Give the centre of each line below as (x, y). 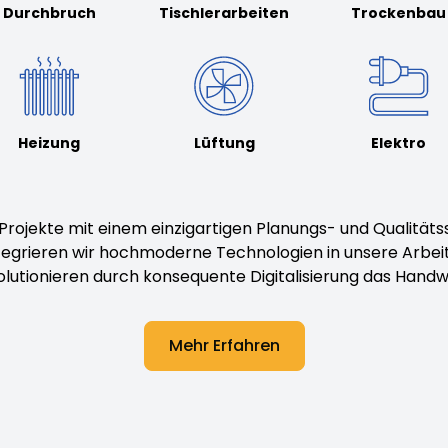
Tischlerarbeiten (224, 13)
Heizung (49, 142)
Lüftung (224, 142)
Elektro (399, 142)
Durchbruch (49, 13)
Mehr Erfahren (224, 345)
